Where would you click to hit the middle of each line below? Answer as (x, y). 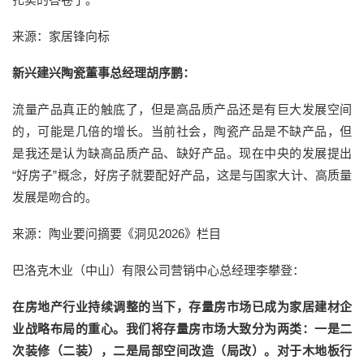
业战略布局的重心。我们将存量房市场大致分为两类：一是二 (182, 329)
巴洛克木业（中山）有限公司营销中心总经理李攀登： (158, 271)
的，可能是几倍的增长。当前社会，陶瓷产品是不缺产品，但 (182, 132)
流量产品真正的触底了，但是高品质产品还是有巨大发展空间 (182, 110)
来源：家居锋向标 (61, 37)
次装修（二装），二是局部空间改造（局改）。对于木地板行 (182, 351)
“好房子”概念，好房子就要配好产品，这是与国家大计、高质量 (182, 175)
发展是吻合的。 (55, 197)
